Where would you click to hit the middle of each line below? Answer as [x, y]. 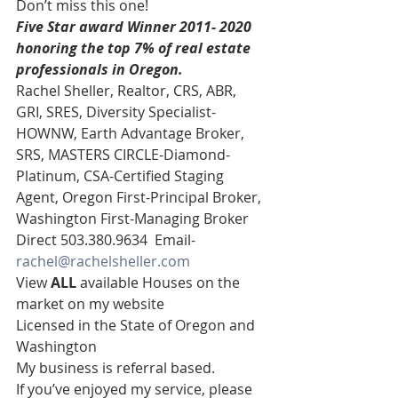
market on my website [92, 304]
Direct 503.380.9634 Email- [107, 240]
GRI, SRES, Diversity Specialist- [116, 112]
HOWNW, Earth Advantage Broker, [132, 134]
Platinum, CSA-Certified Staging [122, 176]
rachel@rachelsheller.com [103, 262]
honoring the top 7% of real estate [135, 48]
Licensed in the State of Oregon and [137, 326]
